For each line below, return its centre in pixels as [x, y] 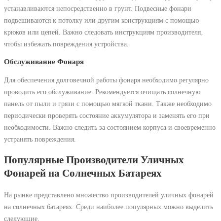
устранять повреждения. [40, 139]
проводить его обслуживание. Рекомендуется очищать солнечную [102, 92]
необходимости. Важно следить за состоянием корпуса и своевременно [110, 127]
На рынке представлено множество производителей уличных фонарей [109, 195]
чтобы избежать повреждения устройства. [66, 44]
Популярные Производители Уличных [94, 160]
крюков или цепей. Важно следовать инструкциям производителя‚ [104, 32]
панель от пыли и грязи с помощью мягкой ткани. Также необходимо [108, 103]
